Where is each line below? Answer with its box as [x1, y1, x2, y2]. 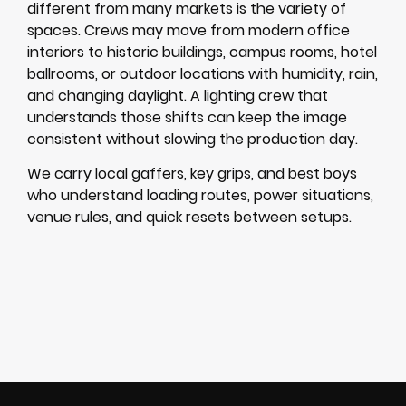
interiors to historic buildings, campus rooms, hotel [27, 41, 377, 63]
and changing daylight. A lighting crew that [27, 84, 328, 106]
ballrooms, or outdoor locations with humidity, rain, [27, 63, 378, 84]
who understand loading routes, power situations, [27, 185, 373, 207]
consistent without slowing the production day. [27, 128, 358, 150]
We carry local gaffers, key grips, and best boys [27, 163, 357, 185]
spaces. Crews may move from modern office [27, 19, 350, 41]
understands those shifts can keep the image [27, 106, 347, 128]
